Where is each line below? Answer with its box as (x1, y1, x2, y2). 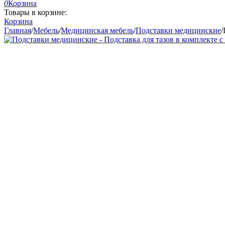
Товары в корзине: (4, 8, 67, 17)
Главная (4, 26, 31, 35)
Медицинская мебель (61, 26, 134, 35)
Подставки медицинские (136, 26, 221, 35)
